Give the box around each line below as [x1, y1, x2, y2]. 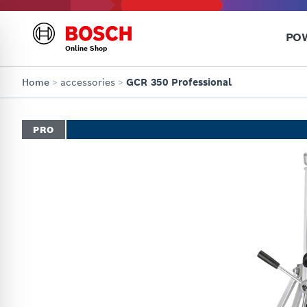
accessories [60, 76, 115, 88]
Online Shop [64, 44, 107, 53]
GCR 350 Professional [126, 76, 232, 88]
